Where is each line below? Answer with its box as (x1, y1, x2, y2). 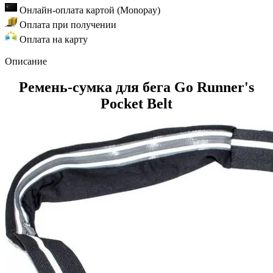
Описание (5, 55, 47, 66)
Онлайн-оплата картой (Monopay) (19, 4, 160, 15)
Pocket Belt (101, 95, 172, 112)
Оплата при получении (19, 19, 116, 30)
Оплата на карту (19, 34, 88, 44)
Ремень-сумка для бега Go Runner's (19, 79, 254, 95)
